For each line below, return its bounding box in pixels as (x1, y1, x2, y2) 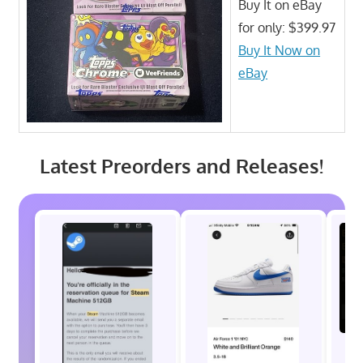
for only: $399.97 (238, 19, 336, 36)
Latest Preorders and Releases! (40, 152, 323, 178)
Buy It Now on (238, 41, 321, 58)
